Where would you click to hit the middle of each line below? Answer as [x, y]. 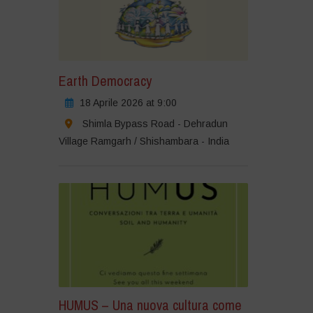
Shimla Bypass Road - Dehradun [155, 123]
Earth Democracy [105, 80]
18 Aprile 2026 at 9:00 [128, 102]
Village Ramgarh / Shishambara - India [144, 141]
